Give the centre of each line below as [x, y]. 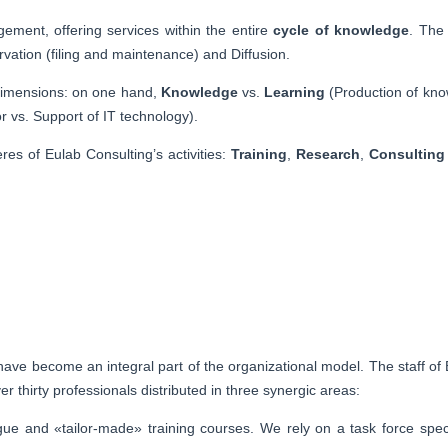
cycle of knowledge [341, 29]
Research [328, 153]
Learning [295, 91]
